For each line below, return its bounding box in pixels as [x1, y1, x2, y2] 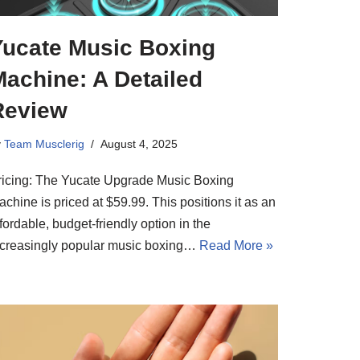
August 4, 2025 [100, 137, 178, 150]
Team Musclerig [4, 137, 84, 150]
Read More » [199, 238, 273, 252]
